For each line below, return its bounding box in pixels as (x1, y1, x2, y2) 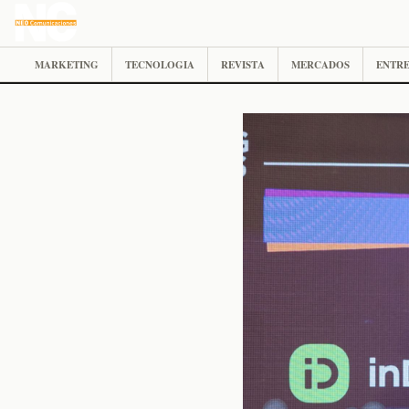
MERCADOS (291, 58, 350, 72)
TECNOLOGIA (125, 58, 194, 72)
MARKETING (35, 58, 99, 72)
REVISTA (221, 58, 265, 72)
